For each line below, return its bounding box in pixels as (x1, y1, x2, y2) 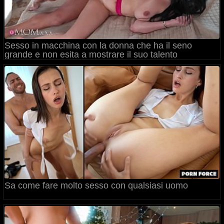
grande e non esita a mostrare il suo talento (4, 49, 177, 59)
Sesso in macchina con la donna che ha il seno (4, 40, 192, 50)
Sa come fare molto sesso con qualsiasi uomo (4, 180, 188, 190)
